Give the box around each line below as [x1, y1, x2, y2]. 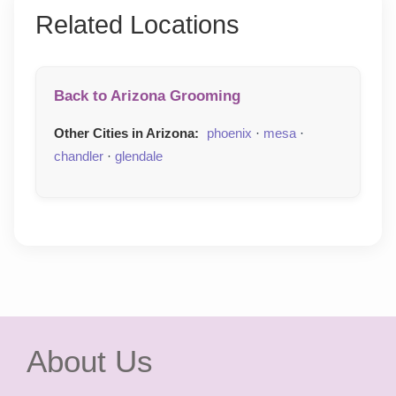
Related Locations [35, 11, 240, 40]
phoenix [207, 126, 252, 141]
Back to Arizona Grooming [54, 88, 240, 105]
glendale [115, 148, 163, 164]
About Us [27, 344, 153, 379]
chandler [54, 148, 103, 164]
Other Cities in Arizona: [54, 126, 199, 141]
